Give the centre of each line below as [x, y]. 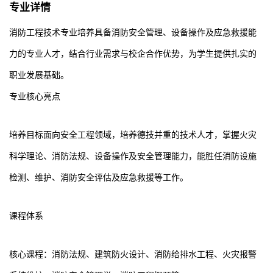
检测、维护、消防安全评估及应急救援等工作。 [99, 177]
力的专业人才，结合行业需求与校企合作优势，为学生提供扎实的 [133, 54]
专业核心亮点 [35, 96]
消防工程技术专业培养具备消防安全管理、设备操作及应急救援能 [133, 32]
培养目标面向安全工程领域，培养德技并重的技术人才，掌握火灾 [133, 135]
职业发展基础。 [39, 75]
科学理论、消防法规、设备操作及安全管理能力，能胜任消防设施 [133, 156]
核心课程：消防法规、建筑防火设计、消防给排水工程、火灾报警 [133, 254]
